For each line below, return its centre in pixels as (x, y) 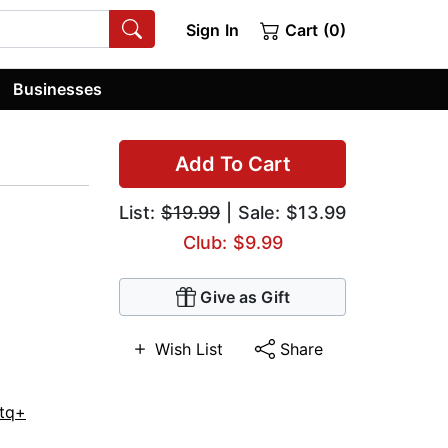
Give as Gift (244, 297)
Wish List (188, 349)
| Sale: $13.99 (283, 213)
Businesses (58, 88)
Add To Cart (232, 164)
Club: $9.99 (232, 243)
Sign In (212, 30)
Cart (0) (313, 30)
